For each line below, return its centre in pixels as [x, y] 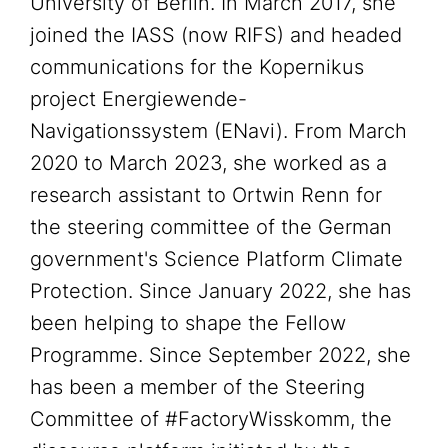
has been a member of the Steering [197, 387]
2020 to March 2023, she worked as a [208, 163]
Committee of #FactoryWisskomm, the [211, 419]
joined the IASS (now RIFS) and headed [216, 35]
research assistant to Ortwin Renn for [206, 195]
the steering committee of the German [211, 227]
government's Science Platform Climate [216, 259]
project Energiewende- [138, 99]
